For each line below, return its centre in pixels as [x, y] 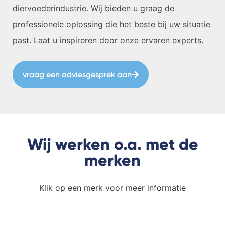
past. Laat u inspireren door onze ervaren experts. [108, 40]
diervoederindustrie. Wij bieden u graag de [93, 8]
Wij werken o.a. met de [113, 144]
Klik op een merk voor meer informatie [113, 188]
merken [113, 160]
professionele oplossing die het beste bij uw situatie [111, 24]
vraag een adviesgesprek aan [77, 74]
